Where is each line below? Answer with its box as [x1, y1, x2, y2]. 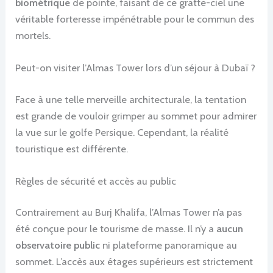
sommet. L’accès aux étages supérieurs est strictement [15, 255, 253, 268]
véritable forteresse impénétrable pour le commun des [15, 12, 255, 25]
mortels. [15, 29, 51, 41]
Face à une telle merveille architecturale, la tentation [15, 93, 247, 105]
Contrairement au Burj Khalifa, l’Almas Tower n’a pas [15, 206, 243, 219]
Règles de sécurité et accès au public [15, 174, 177, 187]
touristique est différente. [15, 142, 129, 155]
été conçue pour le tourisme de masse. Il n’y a [15, 222, 217, 235]
